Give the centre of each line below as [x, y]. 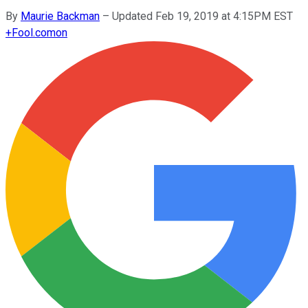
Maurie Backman [60, 16]
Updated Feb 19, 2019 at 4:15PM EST [202, 16]
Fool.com [34, 32]
